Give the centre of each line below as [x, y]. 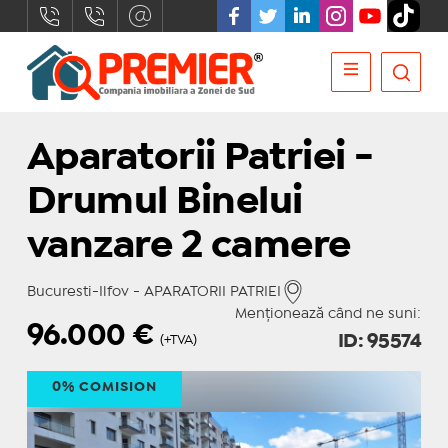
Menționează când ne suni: [328, 314]
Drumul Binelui [164, 202]
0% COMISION [104, 387]
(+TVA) [178, 340]
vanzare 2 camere [188, 246]
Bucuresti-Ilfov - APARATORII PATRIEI [153, 292]
